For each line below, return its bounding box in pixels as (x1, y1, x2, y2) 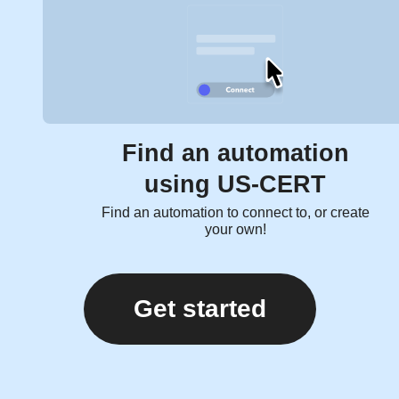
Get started (133, 295, 266, 323)
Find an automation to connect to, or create (101, 205, 370, 221)
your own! (204, 222, 266, 238)
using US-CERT (144, 171, 326, 199)
